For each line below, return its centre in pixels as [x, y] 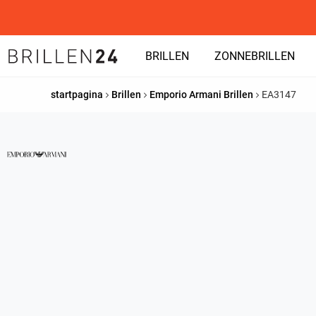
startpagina [77, 95]
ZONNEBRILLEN [255, 56]
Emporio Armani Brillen [201, 95]
